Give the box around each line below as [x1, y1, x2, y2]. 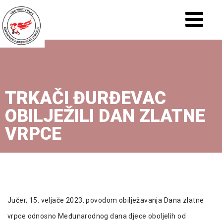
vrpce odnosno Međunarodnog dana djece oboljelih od [7, 212, 186, 220]
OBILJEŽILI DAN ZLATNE [5, 106, 205, 126]
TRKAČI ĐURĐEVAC [5, 88, 166, 109]
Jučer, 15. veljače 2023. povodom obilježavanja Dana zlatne [7, 196, 204, 204]
